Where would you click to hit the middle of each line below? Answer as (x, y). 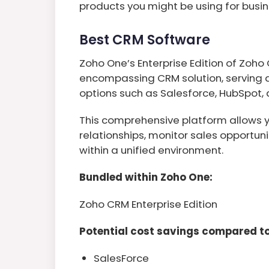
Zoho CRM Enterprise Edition (148, 204)
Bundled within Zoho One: (146, 177)
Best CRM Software (145, 39)
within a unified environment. (151, 150)
